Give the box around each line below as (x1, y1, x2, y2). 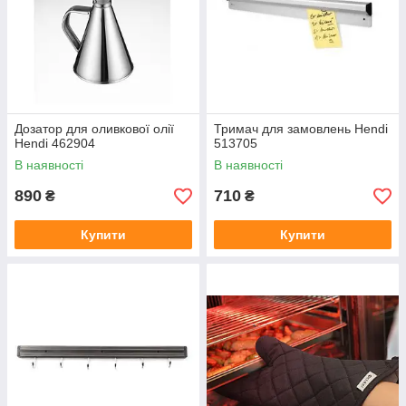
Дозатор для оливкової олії (14, 121, 174, 136)
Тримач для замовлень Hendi (214, 121, 388, 136)
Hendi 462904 (14, 136, 95, 150)
